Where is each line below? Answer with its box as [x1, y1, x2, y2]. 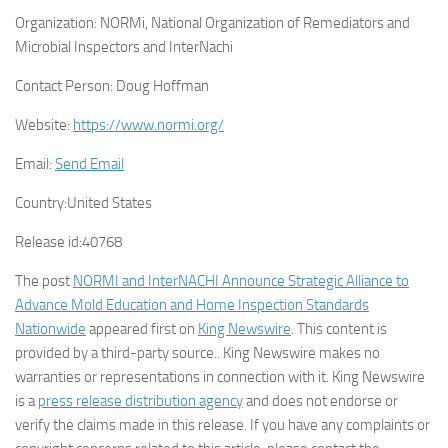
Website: [15, 116, 70, 134]
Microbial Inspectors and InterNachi [15, 38, 233, 56]
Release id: [15, 233, 82, 251]
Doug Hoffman [113, 77, 209, 95]
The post [15, 272, 73, 290]
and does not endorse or [243, 392, 398, 410]
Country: [15, 194, 67, 212]
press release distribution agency [38, 392, 243, 410]
